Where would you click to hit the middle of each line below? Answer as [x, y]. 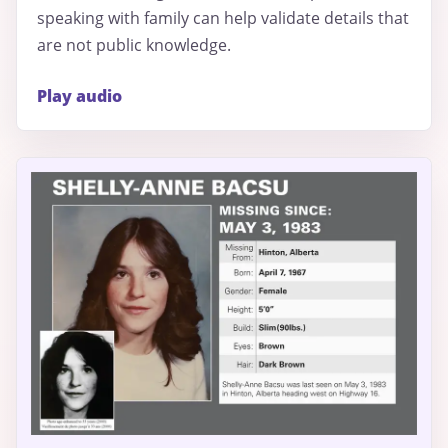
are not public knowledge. [134, 44]
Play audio [79, 95]
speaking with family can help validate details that [223, 17]
